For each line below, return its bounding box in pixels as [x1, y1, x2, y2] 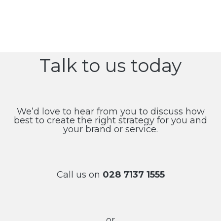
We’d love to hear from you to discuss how [16, 106, 205, 117]
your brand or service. [63, 123, 158, 135]
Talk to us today [39, 54, 182, 76]
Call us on [56, 169, 103, 180]
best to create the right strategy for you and [14, 114, 207, 126]
